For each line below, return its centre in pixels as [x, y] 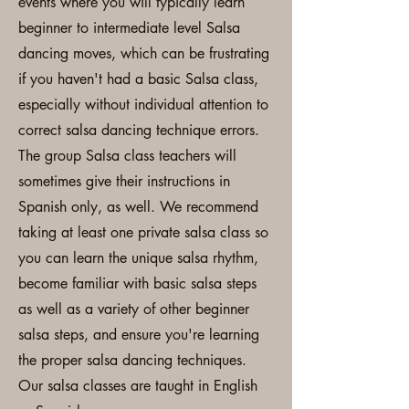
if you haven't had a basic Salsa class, [138, 79]
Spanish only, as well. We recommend [138, 207]
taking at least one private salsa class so [143, 232]
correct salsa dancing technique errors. [139, 130]
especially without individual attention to [143, 105]
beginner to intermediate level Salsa [129, 28]
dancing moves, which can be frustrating [144, 53]
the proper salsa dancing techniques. [132, 360]
